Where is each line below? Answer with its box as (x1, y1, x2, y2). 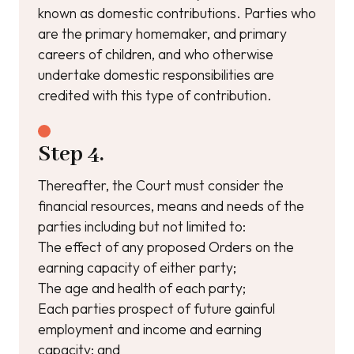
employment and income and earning (38, 320, 262, 338)
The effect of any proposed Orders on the (38, 238, 294, 256)
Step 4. (38, 141, 104, 168)
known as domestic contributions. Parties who (38, 4, 316, 22)
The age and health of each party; (38, 279, 246, 297)
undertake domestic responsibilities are (38, 66, 274, 84)
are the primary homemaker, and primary (38, 24, 287, 43)
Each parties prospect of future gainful (38, 299, 275, 318)
